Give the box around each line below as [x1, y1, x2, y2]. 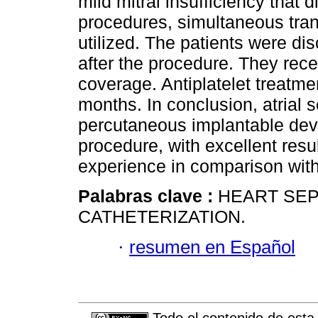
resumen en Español [129, 236, 295, 257]
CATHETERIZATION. [78, 207, 246, 227]
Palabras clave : [78, 186, 218, 207]
